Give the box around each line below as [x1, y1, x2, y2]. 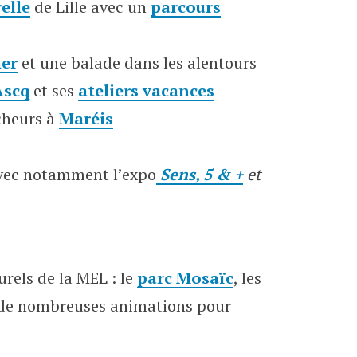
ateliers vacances [78, 80, 214, 101]
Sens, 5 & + [160, 163, 243, 185]
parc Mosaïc [137, 267, 233, 288]
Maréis [59, 108, 113, 129]
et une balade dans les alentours [18, 52, 257, 73]
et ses [29, 80, 78, 101]
